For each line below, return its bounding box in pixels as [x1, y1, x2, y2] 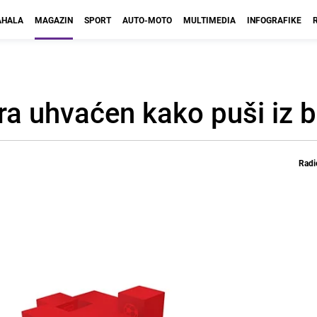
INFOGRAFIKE [247, 14, 301, 25]
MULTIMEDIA [183, 14, 236, 25]
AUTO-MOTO [122, 14, 172, 25]
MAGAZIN [35, 14, 73, 25]
